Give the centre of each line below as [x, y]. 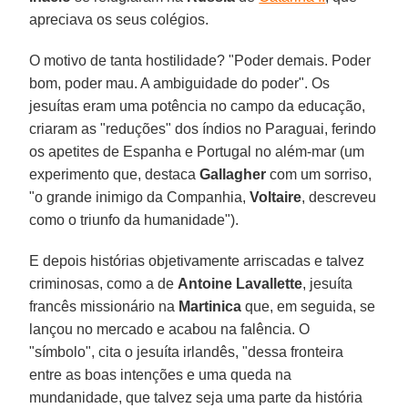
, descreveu [339, 197]
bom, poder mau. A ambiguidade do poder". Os [180, 83]
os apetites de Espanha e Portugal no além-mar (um [197, 151]
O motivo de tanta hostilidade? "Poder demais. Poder [200, 60]
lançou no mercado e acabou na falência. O [170, 329]
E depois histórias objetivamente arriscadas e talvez [197, 260]
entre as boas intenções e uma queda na [161, 374]
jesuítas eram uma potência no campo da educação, [198, 106]
